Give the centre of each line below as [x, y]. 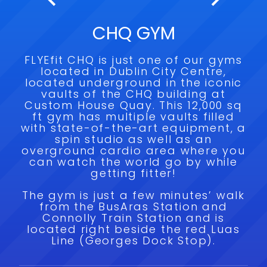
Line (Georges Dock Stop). [133, 240]
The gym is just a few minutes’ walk [133, 195]
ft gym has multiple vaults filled [133, 117]
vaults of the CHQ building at [133, 94]
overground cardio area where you [133, 150]
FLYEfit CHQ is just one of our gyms [133, 60]
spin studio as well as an [133, 139]
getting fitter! [133, 173]
